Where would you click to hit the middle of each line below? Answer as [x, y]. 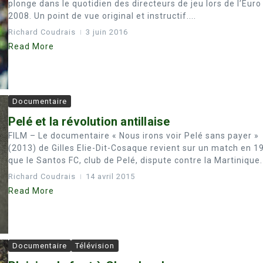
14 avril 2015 [110, 176]
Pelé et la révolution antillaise [89, 121]
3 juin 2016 [107, 32]
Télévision [95, 246]
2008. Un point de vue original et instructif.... [102, 16]
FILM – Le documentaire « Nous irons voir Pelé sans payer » [134, 135]
